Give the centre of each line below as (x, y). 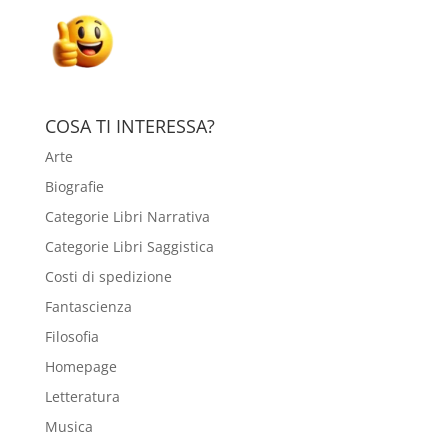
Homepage (80, 366)
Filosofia (71, 336)
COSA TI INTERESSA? (129, 125)
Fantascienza (88, 306)
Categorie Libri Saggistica (129, 246)
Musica (68, 426)
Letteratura (82, 396)
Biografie (74, 186)
